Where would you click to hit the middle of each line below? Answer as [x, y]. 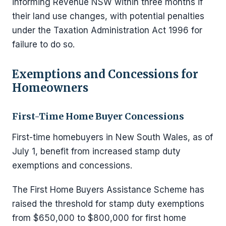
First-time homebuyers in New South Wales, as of [112, 137]
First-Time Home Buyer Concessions [98, 116]
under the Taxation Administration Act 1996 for [107, 30]
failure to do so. [43, 44]
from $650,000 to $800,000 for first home [99, 218]
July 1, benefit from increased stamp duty [96, 151]
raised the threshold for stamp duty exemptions [108, 204]
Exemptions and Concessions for [105, 74]
